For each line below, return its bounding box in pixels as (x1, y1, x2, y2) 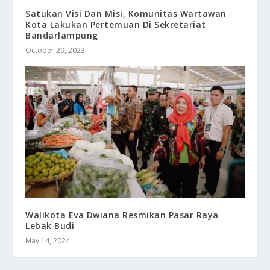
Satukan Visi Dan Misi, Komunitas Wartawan (25, 8, 227, 20)
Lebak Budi (25, 220, 75, 232)
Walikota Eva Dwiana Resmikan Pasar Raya (25, 209, 219, 221)
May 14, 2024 (25, 236, 71, 246)
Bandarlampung (25, 30, 98, 42)
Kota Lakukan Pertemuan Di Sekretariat (25, 19, 206, 31)
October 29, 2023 (25, 45, 86, 56)
